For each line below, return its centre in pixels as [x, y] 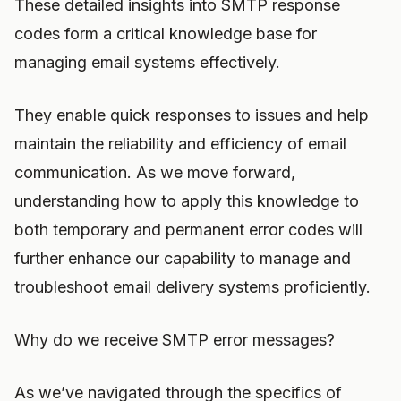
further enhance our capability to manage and [183, 258]
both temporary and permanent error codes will [188, 230]
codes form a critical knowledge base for [166, 34]
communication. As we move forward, [155, 172]
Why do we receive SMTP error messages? [175, 340]
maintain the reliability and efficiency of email [180, 144]
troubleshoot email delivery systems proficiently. [192, 287]
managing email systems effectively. [147, 62]
